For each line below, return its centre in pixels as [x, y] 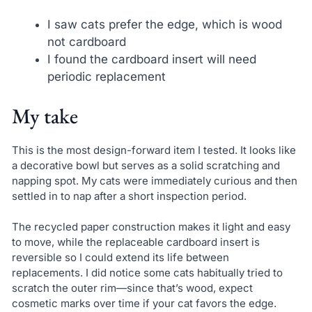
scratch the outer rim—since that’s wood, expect [132, 288]
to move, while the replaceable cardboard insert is [135, 242]
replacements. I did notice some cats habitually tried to [147, 273]
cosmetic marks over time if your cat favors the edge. [144, 304]
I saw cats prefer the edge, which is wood [164, 25]
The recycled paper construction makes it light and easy [151, 227]
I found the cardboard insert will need [151, 60]
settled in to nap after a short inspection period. [129, 196]
